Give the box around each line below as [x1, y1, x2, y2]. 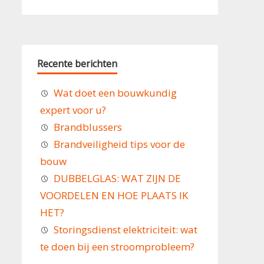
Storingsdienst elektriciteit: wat [54, 223, 198, 237]
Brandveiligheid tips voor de [54, 137, 186, 151]
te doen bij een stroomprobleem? [39, 240, 194, 254]
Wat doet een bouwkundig [54, 86, 177, 100]
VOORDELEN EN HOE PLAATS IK [39, 189, 188, 203]
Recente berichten [37, 57, 117, 70]
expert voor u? [39, 103, 106, 117]
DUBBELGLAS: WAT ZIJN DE [54, 171, 181, 186]
